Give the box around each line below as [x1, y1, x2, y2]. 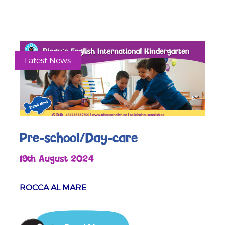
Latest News [25, 56, 71, 66]
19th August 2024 [20, 153, 94, 166]
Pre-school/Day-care [20, 129, 138, 148]
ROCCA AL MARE [20, 183, 86, 193]
